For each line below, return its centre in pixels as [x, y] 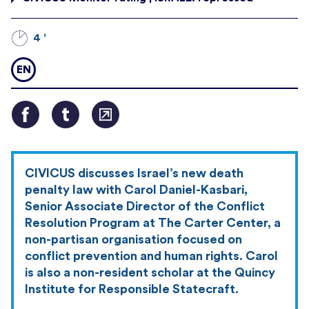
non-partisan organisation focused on [133, 239]
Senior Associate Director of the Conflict [145, 206]
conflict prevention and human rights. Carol [151, 256]
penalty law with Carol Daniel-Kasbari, [136, 189]
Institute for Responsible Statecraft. [132, 289]
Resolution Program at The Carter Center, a [153, 222]
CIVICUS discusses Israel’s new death [134, 173]
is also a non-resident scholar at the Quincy [150, 272]
